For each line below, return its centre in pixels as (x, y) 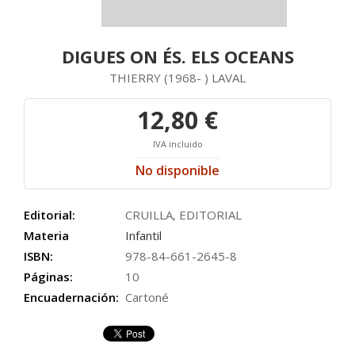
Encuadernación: (71, 297)
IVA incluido (177, 144)
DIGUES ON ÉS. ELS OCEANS (177, 56)
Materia (46, 235)
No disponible (177, 170)
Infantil (143, 235)
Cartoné (147, 297)
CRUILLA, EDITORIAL (183, 215)
